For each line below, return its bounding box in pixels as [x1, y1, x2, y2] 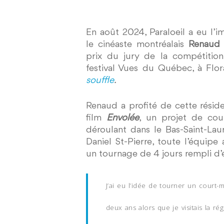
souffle [86, 75, 114, 85]
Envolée [106, 113, 139, 123]
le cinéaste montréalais [86, 39, 188, 49]
